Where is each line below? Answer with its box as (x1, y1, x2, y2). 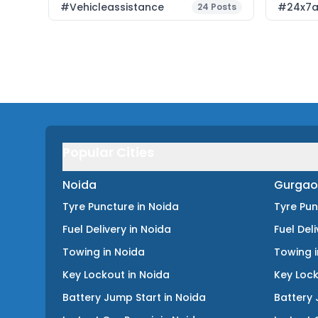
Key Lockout (62, 268, 125, 282)
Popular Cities (62, 143, 154, 161)
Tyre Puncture (62, 199, 134, 214)
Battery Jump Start (62, 290, 161, 305)
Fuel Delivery (62, 222, 126, 236)
